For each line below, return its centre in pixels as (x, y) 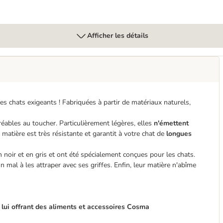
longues (179, 134)
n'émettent (171, 123)
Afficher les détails (117, 36)
